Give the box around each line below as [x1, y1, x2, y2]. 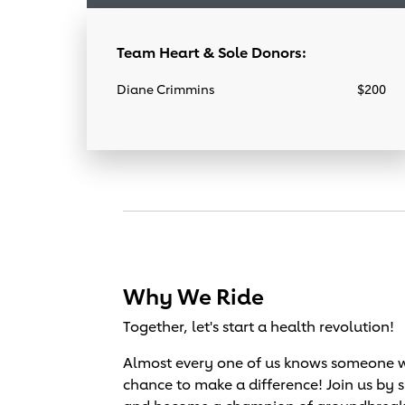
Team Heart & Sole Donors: [117, 43, 306, 61]
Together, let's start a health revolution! [123, 317, 394, 335]
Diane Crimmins [117, 80, 214, 97]
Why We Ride [123, 283, 264, 309]
